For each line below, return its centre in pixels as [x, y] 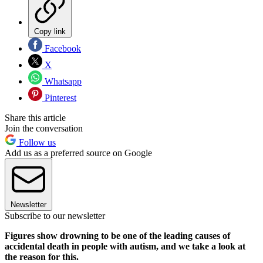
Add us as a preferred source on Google [78, 153]
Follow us [36, 142]
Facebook [62, 48]
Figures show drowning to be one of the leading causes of [117, 235]
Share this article [35, 117]
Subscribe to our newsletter [55, 215]
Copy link [50, 31]
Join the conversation [44, 128]
